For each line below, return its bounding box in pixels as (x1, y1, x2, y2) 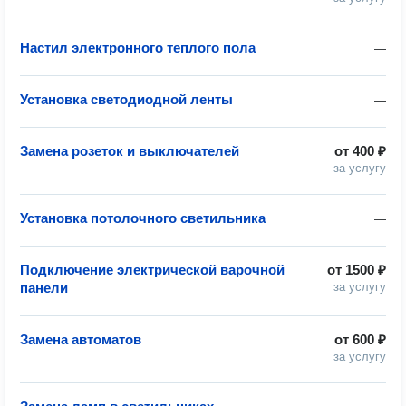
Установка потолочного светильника (20, 210, 266, 226)
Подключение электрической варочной (20, 262, 285, 277)
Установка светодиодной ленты (20, 92, 233, 107)
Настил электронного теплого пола (20, 40, 256, 55)
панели (20, 280, 68, 295)
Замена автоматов (20, 332, 141, 347)
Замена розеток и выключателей (20, 143, 239, 159)
